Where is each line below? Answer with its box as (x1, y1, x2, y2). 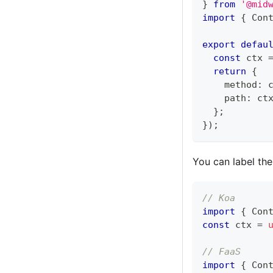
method (202, 79, 257, 91)
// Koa (202, 193, 235, 204)
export (202, 39, 235, 51)
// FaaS (202, 246, 241, 258)
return (213, 66, 246, 77)
